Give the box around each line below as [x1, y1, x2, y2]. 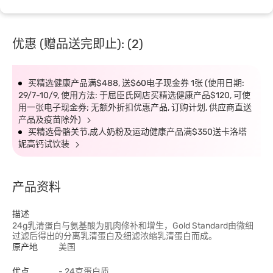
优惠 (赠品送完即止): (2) [12, 37, 143, 51]
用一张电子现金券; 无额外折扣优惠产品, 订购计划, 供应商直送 [18, 102, 252, 113]
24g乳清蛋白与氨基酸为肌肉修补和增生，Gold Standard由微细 [12, 221, 253, 231]
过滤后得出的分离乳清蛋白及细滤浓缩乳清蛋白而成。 [12, 231, 217, 241]
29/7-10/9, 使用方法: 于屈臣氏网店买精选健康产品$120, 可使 [18, 90, 250, 101]
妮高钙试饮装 [18, 139, 71, 149]
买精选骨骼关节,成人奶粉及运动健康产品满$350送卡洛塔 [28, 127, 247, 137]
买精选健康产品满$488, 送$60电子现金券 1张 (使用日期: [28, 78, 244, 88]
